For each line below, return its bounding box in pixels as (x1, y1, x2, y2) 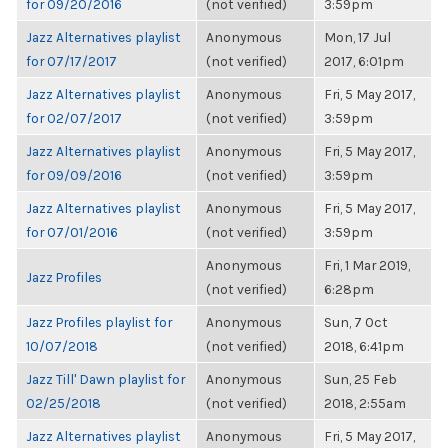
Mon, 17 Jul (324, 29, 391, 45)
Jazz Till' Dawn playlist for (26, 371, 185, 387)
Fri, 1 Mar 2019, (324, 257, 410, 273)
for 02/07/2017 (26, 110, 122, 126)
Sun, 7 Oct (324, 314, 388, 330)
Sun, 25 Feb (324, 371, 397, 387)
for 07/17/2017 (26, 53, 117, 69)
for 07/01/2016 (26, 224, 118, 240)
